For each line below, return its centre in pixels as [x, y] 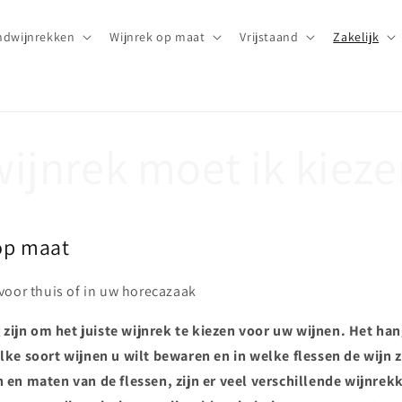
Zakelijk [356, 37]
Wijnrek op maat [157, 37]
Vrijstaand [269, 37]
